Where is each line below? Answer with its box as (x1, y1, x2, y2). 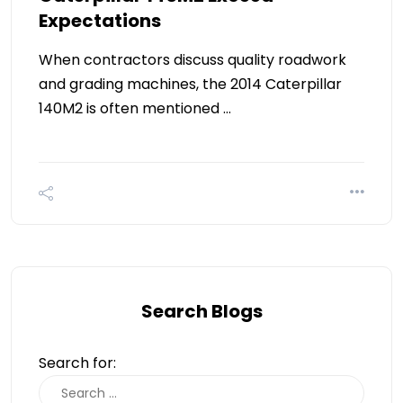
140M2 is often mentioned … (39, 97, 231, 119)
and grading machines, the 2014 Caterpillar (39, 73, 342, 94)
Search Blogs (140, 298, 263, 324)
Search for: (39, 352, 116, 373)
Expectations (39, 7, 161, 33)
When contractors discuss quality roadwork (39, 49, 346, 70)
